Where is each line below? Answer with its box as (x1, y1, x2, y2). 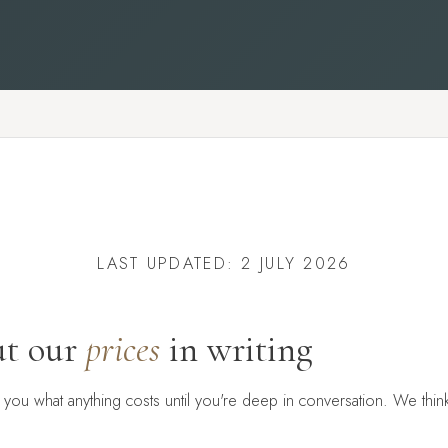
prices (86, 326, 160, 372)
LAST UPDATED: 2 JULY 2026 (97, 252, 351, 276)
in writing (160, 326, 312, 372)
